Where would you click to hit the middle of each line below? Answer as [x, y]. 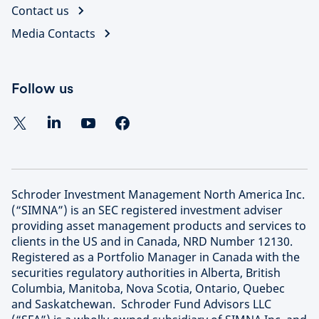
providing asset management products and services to [159, 226]
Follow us [42, 88]
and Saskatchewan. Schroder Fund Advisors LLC [141, 304]
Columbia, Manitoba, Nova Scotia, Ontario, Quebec [148, 288]
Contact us [40, 11]
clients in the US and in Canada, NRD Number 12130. [152, 241]
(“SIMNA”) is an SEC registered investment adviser [147, 210]
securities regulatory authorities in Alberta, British [146, 273]
